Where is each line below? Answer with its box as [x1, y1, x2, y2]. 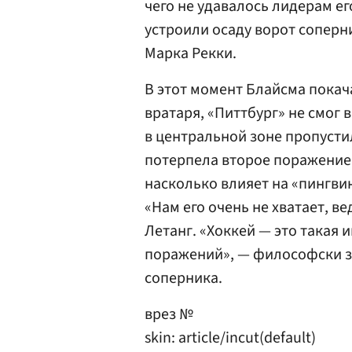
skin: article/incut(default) [145, 327, 316, 349]
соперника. [145, 267, 222, 289]
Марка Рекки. [145, 42, 236, 64]
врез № [145, 303, 193, 325]
